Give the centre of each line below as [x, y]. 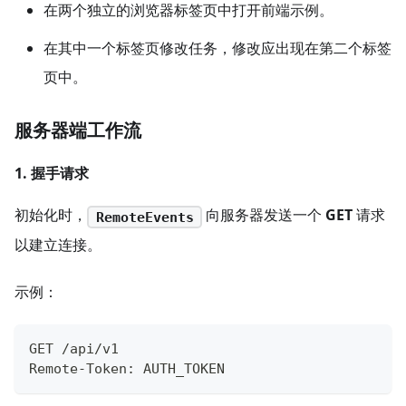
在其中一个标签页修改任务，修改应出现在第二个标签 [217, 48]
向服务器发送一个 [264, 215]
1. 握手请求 [52, 174]
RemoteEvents [145, 217]
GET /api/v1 [74, 349]
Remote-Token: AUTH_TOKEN [127, 369]
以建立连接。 [58, 245]
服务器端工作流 [78, 130]
